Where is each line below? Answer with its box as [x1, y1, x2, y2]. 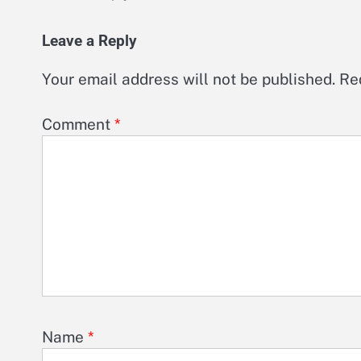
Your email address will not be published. [42, 69, 335, 88]
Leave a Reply [42, 31, 137, 50]
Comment [42, 115, 114, 134]
